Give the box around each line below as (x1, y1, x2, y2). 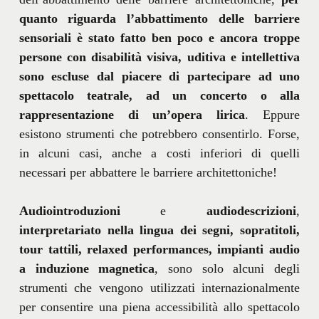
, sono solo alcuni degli (155, 261, 300, 276)
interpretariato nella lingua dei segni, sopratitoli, (19, 223, 300, 238)
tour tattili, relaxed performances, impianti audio (19, 242, 300, 257)
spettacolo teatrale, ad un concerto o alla (19, 88, 300, 103)
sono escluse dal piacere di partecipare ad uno (19, 69, 300, 84)
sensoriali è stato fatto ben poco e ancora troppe (19, 31, 300, 46)
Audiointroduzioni (19, 204, 120, 219)
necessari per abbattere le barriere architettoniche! (19, 165, 277, 180)
